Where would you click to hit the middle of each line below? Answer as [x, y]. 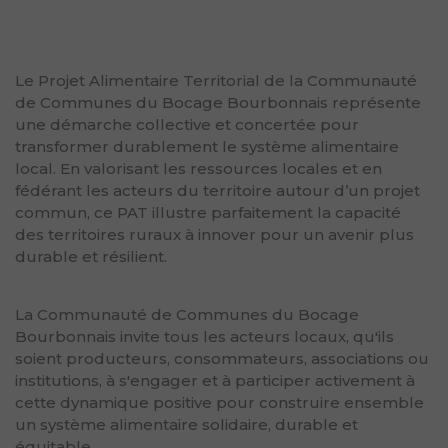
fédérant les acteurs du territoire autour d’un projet [217, 190]
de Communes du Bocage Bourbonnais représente [218, 102]
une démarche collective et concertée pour [187, 124]
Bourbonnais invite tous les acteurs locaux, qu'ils [204, 336]
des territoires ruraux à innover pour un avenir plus [214, 234]
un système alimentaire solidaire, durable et [186, 424]
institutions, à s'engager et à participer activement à [215, 380]
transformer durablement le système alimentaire [207, 146]
